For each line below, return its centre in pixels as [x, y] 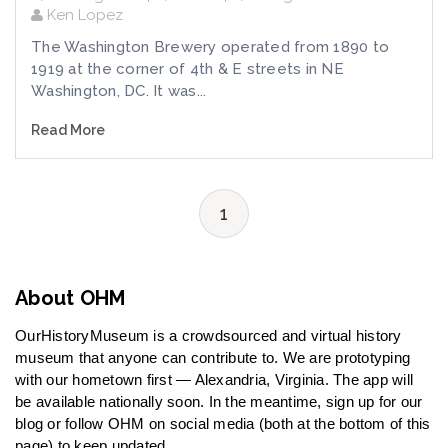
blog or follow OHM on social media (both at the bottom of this [223, 424]
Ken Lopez [83, 15]
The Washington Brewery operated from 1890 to [210, 47]
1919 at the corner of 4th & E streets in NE [187, 69]
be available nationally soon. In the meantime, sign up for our [219, 402]
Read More [68, 130]
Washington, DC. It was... [119, 91]
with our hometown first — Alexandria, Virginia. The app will [214, 380]
